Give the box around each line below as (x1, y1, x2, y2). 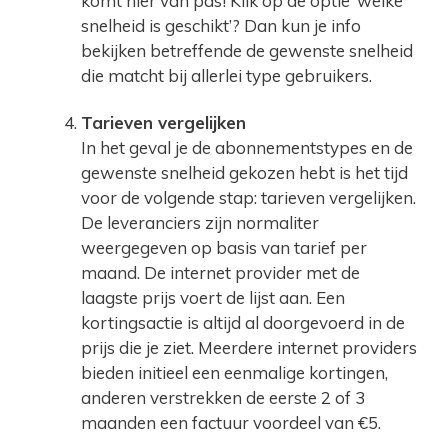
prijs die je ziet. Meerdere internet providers (81, 336, 417, 358)
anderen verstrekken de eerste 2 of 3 (81, 386, 365, 408)
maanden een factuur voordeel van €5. (81, 411, 381, 433)
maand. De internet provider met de (81, 261, 360, 283)
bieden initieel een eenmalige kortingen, (81, 361, 388, 383)
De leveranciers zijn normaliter (81, 211, 319, 233)
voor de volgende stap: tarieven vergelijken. (81, 186, 416, 208)
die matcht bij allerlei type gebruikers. (81, 64, 372, 86)
